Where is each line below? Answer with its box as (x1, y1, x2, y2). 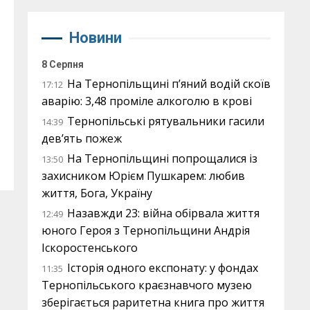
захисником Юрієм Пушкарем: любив (42, 168, 245, 183)
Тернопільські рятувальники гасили (67, 113, 264, 129)
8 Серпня (42, 59, 84, 70)
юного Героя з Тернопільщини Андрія (42, 223, 250, 238)
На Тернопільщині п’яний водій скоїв (67, 76, 271, 91)
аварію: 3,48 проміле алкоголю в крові (42, 93, 252, 109)
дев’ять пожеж (42, 131, 122, 146)
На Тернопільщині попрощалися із (67, 151, 257, 166)
